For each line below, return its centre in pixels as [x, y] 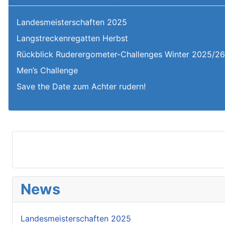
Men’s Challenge [47, 70]
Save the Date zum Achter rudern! [81, 86]
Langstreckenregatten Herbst [72, 38]
